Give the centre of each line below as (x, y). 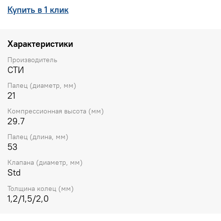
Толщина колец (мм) (41, 188)
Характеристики (40, 43)
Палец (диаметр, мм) (42, 85)
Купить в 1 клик (38, 10)
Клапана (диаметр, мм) (45, 163)
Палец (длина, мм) (38, 137)
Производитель (32, 59)
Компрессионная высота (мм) (56, 111)
